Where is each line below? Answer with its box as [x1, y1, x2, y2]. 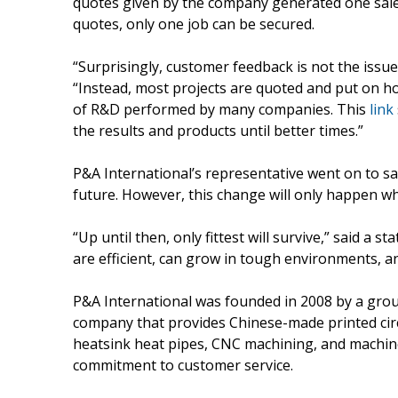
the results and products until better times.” [73, 120, 363, 140]
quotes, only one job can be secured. [73, 13, 314, 34]
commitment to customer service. [73, 354, 293, 375]
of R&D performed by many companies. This [73, 99, 370, 119]
